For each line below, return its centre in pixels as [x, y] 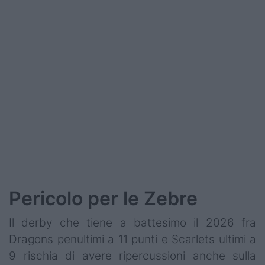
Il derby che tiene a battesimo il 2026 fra [132, 223]
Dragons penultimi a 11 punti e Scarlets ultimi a [132, 240]
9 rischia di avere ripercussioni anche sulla [132, 256]
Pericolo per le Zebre [103, 199]
